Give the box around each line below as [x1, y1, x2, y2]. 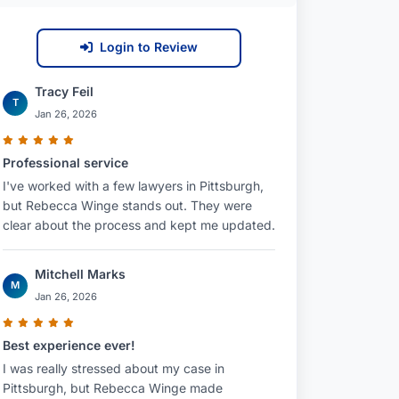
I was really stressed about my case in [3, 361, 224, 376]
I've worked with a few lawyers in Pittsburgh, [3, 178, 264, 193]
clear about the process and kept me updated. [3, 217, 275, 232]
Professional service [3, 155, 128, 170]
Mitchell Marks [35, 266, 126, 281]
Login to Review [100, 39, 198, 54]
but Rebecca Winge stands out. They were [3, 198, 252, 213]
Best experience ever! [3, 338, 135, 353]
